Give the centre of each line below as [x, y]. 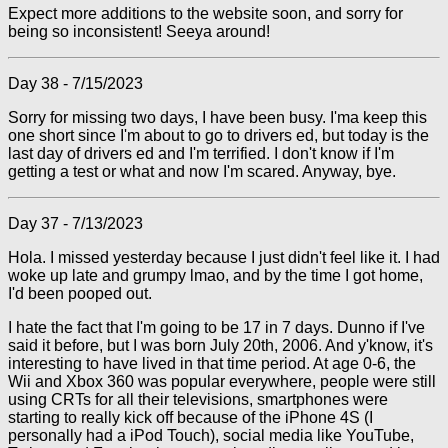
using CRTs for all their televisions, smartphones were [198, 399]
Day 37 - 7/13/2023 [75, 223]
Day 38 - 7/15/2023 [75, 83]
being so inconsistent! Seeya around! [139, 31]
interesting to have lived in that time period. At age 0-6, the [212, 363]
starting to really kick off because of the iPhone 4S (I [190, 417]
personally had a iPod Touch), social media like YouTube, [211, 435]
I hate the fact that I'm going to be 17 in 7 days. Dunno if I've [216, 327]
